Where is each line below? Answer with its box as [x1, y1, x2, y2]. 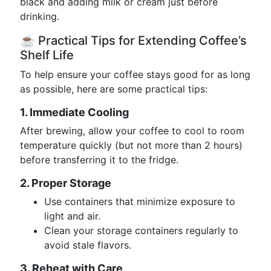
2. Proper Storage [20, 177, 111, 189]
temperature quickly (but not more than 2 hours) [20, 139, 243, 151]
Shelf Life [20, 48, 74, 62]
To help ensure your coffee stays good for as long [20, 68, 250, 80]
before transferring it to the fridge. [20, 154, 178, 166]
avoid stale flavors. [44, 239, 131, 251]
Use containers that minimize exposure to [44, 195, 235, 207]
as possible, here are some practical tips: [20, 83, 207, 95]
